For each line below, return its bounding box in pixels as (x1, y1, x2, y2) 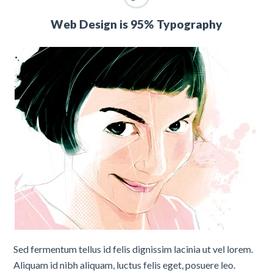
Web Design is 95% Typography (51, 16, 222, 31)
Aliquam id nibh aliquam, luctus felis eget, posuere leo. (13, 259, 236, 271)
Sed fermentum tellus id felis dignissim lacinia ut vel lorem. (13, 243, 253, 255)
